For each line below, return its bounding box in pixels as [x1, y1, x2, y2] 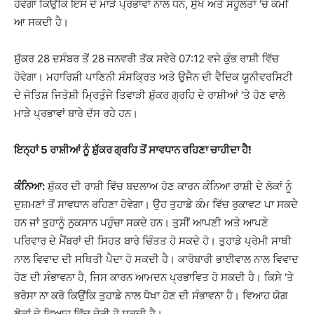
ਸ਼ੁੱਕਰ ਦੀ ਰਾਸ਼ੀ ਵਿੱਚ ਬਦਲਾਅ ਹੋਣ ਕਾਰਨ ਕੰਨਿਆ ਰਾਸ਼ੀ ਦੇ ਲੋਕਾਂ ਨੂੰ [45, 179, 292, 193]
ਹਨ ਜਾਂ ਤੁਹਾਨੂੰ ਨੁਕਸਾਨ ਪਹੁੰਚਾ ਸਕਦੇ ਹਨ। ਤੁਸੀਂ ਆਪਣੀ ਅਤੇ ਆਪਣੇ [14, 216, 268, 229]
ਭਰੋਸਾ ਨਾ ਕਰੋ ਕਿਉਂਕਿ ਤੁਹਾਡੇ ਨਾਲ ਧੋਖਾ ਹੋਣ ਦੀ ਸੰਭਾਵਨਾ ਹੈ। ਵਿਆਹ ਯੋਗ [14, 289, 287, 302]
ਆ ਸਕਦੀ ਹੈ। [14, 15, 69, 29]
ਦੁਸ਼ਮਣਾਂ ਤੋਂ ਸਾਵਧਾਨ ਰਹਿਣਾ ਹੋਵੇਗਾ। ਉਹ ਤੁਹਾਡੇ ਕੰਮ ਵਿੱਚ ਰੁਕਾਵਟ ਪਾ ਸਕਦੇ [14, 198, 298, 211]
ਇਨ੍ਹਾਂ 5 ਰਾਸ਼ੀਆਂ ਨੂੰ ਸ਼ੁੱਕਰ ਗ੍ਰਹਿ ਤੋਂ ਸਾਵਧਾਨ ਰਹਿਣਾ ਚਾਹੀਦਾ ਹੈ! [14, 143, 252, 156]
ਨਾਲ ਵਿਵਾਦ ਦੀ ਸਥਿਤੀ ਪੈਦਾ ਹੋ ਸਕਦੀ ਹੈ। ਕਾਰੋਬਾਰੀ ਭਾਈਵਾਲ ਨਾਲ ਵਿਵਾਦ [14, 252, 299, 266]
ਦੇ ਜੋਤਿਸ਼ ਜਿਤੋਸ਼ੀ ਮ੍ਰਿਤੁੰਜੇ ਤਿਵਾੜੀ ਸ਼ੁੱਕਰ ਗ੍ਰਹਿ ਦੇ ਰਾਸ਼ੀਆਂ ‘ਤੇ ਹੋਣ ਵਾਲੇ [14, 88, 285, 102]
